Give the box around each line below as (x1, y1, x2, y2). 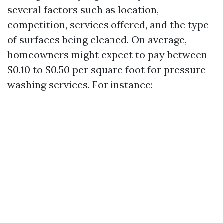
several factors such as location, (7, 3, 159, 16)
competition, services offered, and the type (7, 18, 209, 31)
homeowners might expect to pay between (7, 48, 207, 61)
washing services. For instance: (7, 78, 153, 91)
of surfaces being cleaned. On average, (7, 33, 187, 46)
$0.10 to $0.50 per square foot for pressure (7, 63, 206, 76)
